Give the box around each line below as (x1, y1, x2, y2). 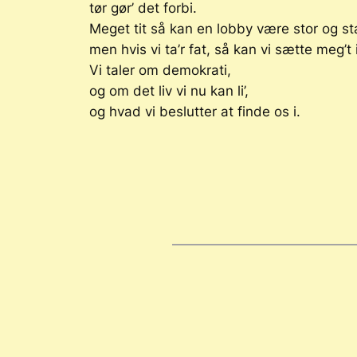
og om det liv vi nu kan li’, (89, 82, 249, 99)
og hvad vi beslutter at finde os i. (89, 103, 300, 120)
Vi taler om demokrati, (89, 61, 231, 78)
